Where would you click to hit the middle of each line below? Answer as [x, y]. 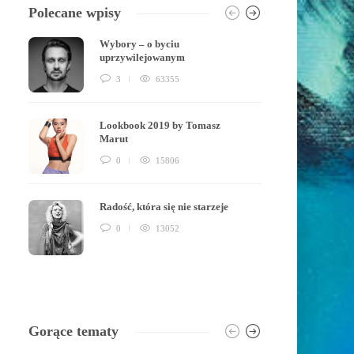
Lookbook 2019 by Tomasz [160, 125]
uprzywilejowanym [144, 57]
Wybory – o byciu [140, 44]
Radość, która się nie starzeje [166, 207]
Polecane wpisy [75, 13]
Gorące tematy [74, 331]
